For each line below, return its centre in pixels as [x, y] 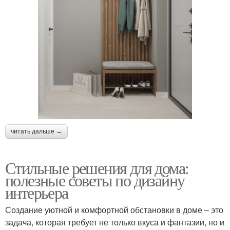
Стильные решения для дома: [97, 167]
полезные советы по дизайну [95, 180]
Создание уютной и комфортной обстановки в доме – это [114, 209]
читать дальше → [36, 131]
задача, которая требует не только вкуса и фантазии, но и [115, 222]
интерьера [37, 192]
